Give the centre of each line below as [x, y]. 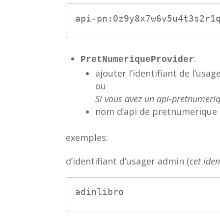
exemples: [87, 137]
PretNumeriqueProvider [137, 59]
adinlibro [100, 192]
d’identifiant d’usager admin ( [128, 161]
